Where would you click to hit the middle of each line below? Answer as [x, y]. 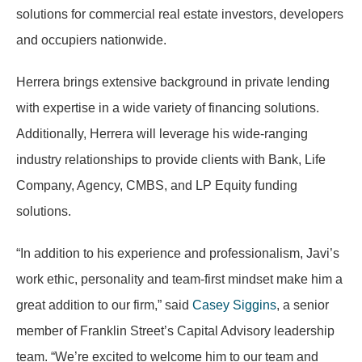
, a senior [303, 305]
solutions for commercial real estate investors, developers [180, 14]
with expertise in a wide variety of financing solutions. [168, 108]
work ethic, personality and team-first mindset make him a [179, 279]
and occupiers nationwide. [91, 40]
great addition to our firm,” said [104, 305]
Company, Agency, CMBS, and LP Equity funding [157, 185]
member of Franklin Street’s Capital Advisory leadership [175, 331]
